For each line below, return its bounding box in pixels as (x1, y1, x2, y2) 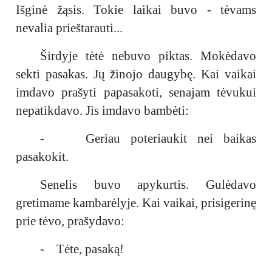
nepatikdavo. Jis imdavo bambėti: (16, 103, 189, 118)
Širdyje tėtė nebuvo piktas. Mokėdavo (40, 49, 256, 63)
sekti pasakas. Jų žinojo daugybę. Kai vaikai (16, 67, 256, 81)
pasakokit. (16, 149, 69, 164)
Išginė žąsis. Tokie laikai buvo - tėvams (16, 2, 256, 17)
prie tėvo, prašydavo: (16, 214, 124, 228)
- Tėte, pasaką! (40, 242, 124, 256)
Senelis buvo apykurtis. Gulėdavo (40, 177, 256, 192)
